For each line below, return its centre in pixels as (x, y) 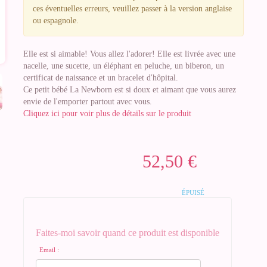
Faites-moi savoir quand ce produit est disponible (128, 233)
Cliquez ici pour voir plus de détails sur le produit (107, 114)
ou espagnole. (56, 21)
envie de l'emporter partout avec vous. (88, 102)
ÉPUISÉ (193, 193)
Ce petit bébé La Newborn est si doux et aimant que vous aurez (130, 90)
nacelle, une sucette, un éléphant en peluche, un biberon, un (124, 66)
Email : (49, 250)
